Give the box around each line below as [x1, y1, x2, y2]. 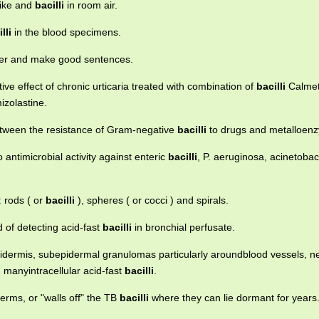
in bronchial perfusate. [132, 221, 235, 233]
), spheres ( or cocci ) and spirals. [75, 194, 229, 206]
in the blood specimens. [11, 26, 121, 38]
